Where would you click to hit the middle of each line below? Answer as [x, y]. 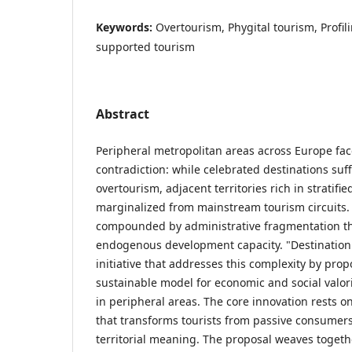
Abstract [123, 114]
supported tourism [145, 46]
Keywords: [126, 27]
